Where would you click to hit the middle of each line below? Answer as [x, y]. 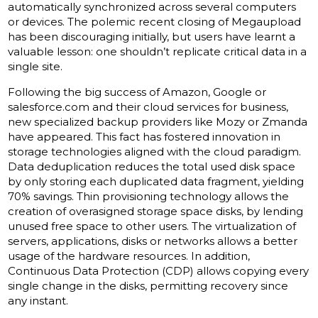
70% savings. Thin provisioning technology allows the [149, 196]
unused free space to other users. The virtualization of [152, 226]
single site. [35, 66]
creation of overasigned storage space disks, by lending [156, 211]
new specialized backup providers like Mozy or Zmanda [158, 121]
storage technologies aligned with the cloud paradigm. [155, 151]
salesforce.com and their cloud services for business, [148, 106]
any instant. [38, 300]
